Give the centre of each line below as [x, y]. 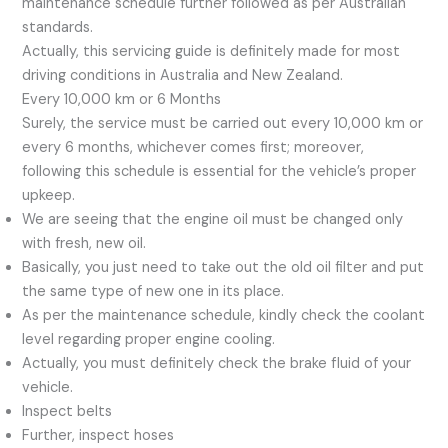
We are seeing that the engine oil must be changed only [213, 219]
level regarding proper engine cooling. [149, 339]
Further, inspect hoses [98, 435]
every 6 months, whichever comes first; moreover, [193, 147]
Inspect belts [67, 411]
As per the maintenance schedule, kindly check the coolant [224, 315]
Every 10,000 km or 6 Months [122, 99]
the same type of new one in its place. [153, 291]
